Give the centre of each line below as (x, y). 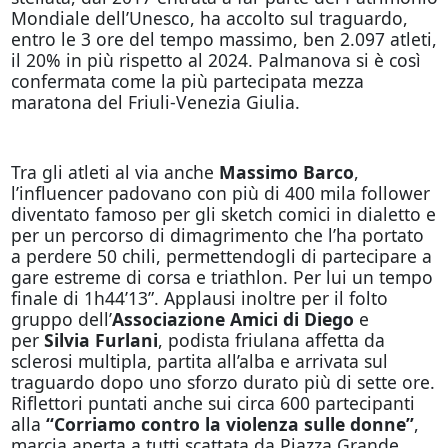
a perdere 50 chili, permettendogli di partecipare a (221, 256)
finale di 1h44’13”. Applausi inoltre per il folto (199, 298)
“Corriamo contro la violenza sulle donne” (229, 424)
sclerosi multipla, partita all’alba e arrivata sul (199, 361)
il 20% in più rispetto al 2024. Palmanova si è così (215, 60)
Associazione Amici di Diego (235, 319)
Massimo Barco (286, 172)
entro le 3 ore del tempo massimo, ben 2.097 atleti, (223, 39)
